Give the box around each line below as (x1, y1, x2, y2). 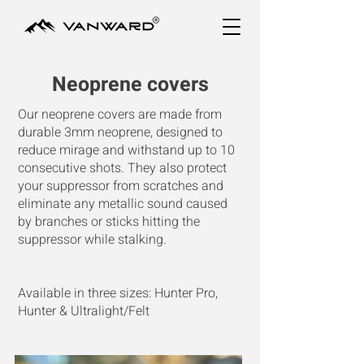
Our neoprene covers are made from (18, 105, 222, 124)
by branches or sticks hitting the (18, 212, 200, 232)
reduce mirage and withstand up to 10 (18, 141, 235, 160)
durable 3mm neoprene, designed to (18, 123, 223, 142)
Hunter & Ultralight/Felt (18, 301, 149, 321)
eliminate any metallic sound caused (18, 194, 227, 214)
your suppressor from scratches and (18, 176, 223, 196)
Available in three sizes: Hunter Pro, (18, 284, 218, 303)
